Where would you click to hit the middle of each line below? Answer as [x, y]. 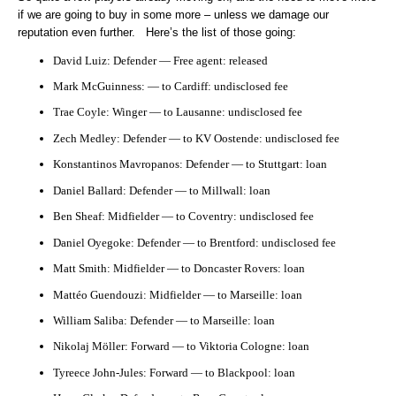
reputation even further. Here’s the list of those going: [157, 33]
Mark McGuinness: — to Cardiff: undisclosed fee [171, 86]
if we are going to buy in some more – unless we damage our [173, 15]
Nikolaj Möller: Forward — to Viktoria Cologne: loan [181, 346]
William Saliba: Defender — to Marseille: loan [164, 320]
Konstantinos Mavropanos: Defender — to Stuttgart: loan [190, 164]
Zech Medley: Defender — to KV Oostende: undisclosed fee [196, 138]
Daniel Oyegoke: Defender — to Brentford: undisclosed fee [194, 242]
